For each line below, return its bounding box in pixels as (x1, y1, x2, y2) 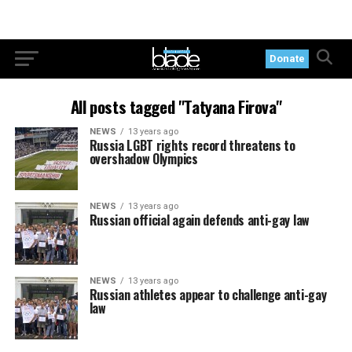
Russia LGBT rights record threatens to (89, 136, 295, 155)
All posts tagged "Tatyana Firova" (70, 94, 282, 119)
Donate (269, 53, 306, 64)
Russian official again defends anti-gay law (89, 211, 310, 229)
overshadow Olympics (89, 149, 198, 168)
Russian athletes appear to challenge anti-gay (89, 285, 327, 304)
